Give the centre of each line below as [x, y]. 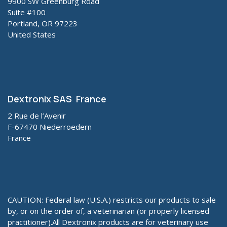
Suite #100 [27, 12]
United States [32, 34]
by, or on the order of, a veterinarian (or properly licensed [108, 211]
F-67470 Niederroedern [50, 127]
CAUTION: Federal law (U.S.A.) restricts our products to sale [112, 200]
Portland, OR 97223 [43, 23]
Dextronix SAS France [57, 99]
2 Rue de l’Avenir [37, 116]
